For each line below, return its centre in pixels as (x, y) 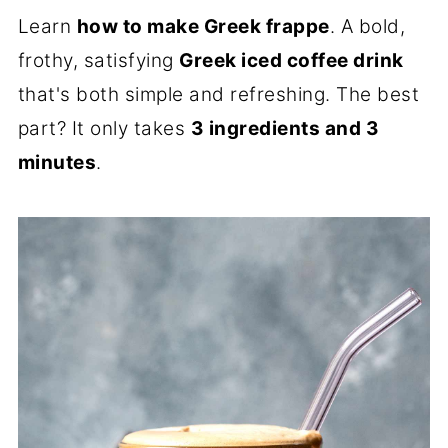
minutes (57, 162)
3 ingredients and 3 (285, 128)
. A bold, (367, 26)
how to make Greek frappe (203, 26)
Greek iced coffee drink (291, 60)
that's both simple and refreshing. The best (218, 94)
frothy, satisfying (98, 60)
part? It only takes (104, 128)
